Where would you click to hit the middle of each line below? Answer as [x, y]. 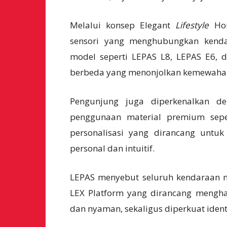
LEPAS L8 [151, 56]
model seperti [101, 56]
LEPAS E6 [196, 56]
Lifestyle [192, 25]
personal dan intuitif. [112, 148]
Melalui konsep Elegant [123, 25]
